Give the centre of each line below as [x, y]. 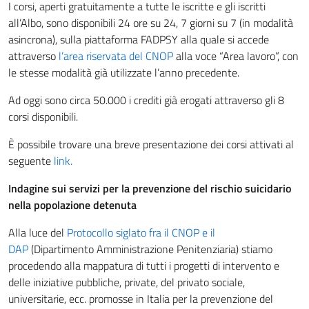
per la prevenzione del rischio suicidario [197, 188]
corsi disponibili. [43, 117]
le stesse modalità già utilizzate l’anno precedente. [124, 72]
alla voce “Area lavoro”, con [236, 56]
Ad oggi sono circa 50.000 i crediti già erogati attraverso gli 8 [146, 100]
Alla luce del [38, 232]
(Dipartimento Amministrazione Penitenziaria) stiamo [150, 249]
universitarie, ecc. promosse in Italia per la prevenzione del [141, 299]
